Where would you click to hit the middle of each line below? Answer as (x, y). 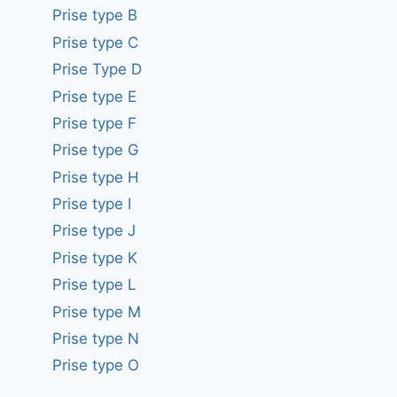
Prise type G (96, 150)
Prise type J (94, 231)
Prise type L (95, 285)
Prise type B (95, 16)
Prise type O (96, 366)
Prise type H (96, 177)
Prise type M (97, 311)
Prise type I (92, 204)
